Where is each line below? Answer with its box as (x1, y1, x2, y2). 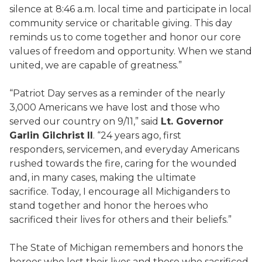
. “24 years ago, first (93, 130, 181, 141)
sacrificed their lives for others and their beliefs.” (9, 214, 234, 225)
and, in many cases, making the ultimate (9, 172, 196, 183)
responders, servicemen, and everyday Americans (9, 144, 239, 155)
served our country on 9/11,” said (9, 116, 161, 127)
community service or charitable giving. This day (9, 18, 232, 29)
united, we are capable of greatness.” (9, 60, 184, 71)
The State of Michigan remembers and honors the (9, 242, 243, 253)
